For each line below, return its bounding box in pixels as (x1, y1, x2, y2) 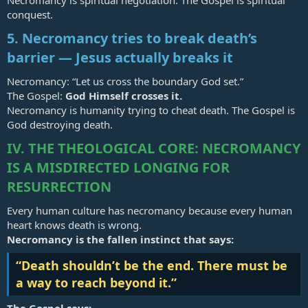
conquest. (7, 8, 53, 22)
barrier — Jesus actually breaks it (7, 48, 233, 67)
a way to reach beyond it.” (16, 274, 177, 291)
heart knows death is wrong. (7, 218, 142, 232)
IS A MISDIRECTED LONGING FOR (7, 158, 230, 177)
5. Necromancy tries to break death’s (7, 29, 257, 48)
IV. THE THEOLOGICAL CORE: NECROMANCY (7, 139, 300, 158)
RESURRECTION (7, 177, 111, 197)
